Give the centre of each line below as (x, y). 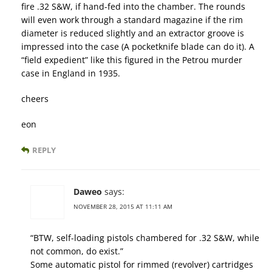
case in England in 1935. (71, 73)
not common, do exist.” (77, 251)
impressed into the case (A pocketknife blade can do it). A (138, 47)
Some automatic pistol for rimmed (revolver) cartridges (142, 265)
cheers (35, 99)
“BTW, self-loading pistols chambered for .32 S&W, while (145, 238)
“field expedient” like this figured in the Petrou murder (132, 60)
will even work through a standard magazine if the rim (132, 20)
